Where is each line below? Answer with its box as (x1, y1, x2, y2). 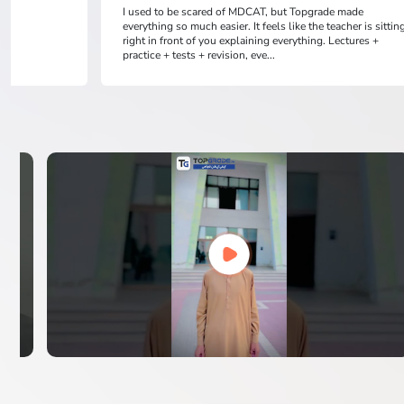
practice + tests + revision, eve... (123, 47, 276, 62)
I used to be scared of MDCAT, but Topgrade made (123, 4, 364, 19)
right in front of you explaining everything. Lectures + (123, 32, 380, 48)
